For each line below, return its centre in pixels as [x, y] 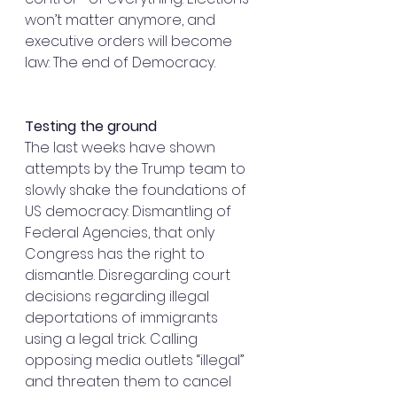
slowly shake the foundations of [137, 191]
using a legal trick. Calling [113, 339]
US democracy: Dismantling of [130, 212]
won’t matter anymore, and [122, 20]
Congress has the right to [117, 254]
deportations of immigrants [123, 318]
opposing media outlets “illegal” [136, 361]
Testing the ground [91, 127]
